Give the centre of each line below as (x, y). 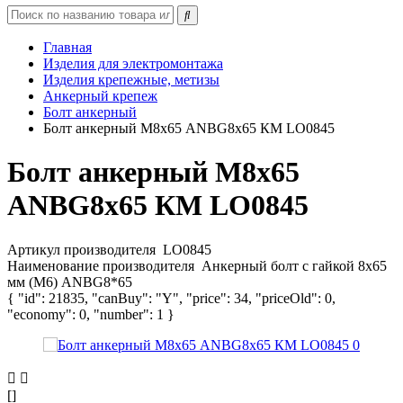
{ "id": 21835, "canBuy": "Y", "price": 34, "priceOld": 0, (171, 298)
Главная (67, 47)
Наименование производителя (103, 265)
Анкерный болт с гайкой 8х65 (294, 265)
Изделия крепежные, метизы (131, 80)
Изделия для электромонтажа (133, 63)
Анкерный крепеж (100, 96)
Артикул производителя (83, 249)
